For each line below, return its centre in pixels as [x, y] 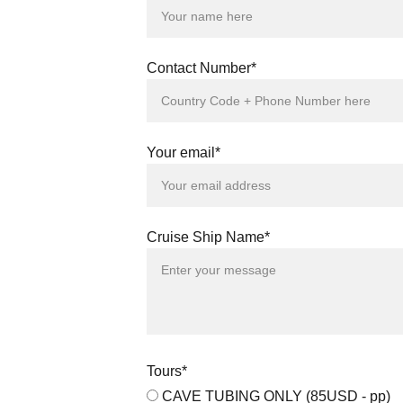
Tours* [167, 371]
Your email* [184, 152]
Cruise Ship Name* [209, 237]
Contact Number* [202, 68]
